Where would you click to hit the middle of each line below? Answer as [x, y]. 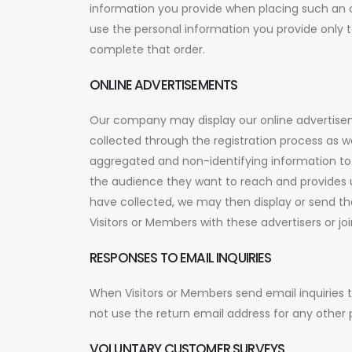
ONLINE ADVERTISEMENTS [164, 84]
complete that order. [147, 49]
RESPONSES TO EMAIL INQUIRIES [181, 257]
